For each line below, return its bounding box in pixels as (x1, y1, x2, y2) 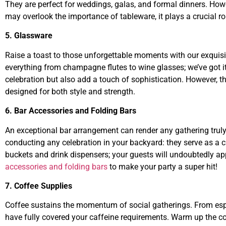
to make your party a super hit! (107, 161, 217, 172)
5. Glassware (5, 31, 52, 41)
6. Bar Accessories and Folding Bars (5, 106, 136, 116)
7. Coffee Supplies (5, 181, 72, 191)
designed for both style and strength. (5, 86, 135, 96)
